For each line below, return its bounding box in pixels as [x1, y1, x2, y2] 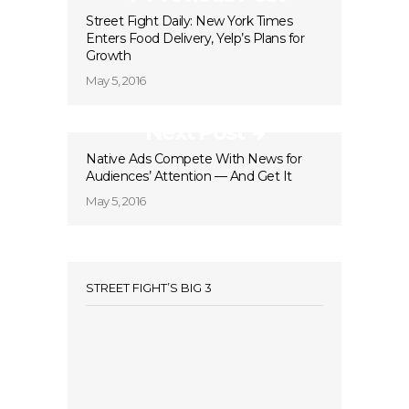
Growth [86, 47, 131, 64]
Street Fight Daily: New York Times [86, 13, 292, 29]
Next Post [145, 119, 244, 145]
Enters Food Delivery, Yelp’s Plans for [86, 30, 304, 47]
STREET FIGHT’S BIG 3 [86, 280, 212, 295]
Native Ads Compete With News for [86, 151, 301, 167]
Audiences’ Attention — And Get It [86, 168, 292, 184]
